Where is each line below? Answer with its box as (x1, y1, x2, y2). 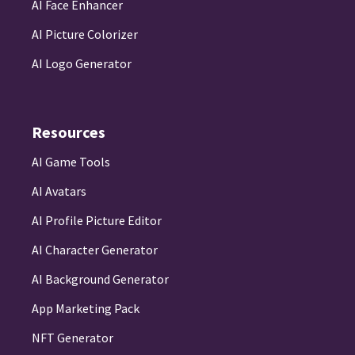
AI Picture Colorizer (32, 26, 138, 43)
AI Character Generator (32, 242, 158, 258)
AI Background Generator (32, 271, 169, 288)
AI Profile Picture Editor (32, 212, 162, 229)
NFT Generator (32, 330, 113, 346)
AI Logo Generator (32, 55, 132, 72)
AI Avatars (32, 183, 86, 200)
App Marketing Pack (32, 300, 139, 317)
